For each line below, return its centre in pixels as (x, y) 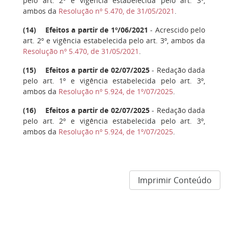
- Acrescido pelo (177, 30)
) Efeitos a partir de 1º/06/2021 (91, 30)
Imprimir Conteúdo (175, 180)
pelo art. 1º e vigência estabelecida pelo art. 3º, (114, 80)
